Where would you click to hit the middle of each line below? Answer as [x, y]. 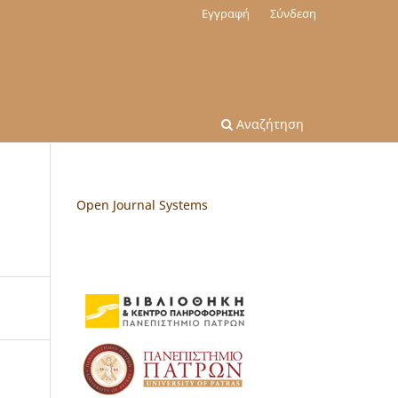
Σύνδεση [293, 13]
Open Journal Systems [142, 204]
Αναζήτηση [268, 123]
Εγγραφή [226, 13]
